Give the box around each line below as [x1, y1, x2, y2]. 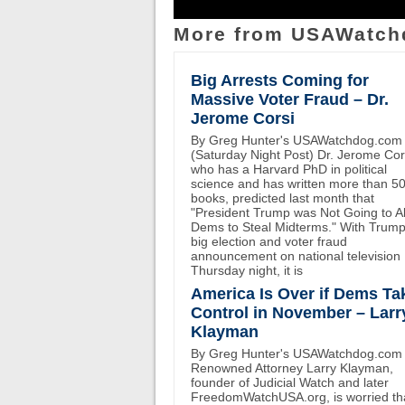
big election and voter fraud [191, 234, 347, 249]
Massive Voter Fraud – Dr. [191, 90, 389, 108]
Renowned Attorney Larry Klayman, [191, 361, 393, 375]
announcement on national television [191, 249, 400, 263]
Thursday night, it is [191, 263, 303, 278]
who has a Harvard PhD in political [191, 162, 387, 176]
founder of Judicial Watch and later [191, 375, 389, 390]
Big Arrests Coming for [191, 71, 369, 89]
